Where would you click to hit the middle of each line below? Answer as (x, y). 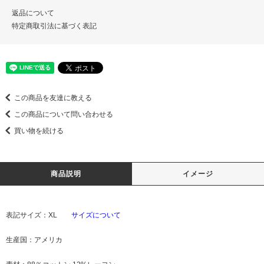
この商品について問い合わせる (64, 114)
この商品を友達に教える (53, 98)
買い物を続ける (39, 131)
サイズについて (96, 215)
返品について (33, 13)
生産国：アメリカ (34, 240)
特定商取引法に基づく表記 (54, 26)
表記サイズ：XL (39, 215)
